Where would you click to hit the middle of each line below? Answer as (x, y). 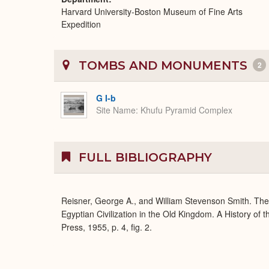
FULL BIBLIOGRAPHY (144, 157)
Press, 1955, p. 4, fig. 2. (107, 227)
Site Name (116, 110)
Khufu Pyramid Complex (186, 110)
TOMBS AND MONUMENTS (163, 65)
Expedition (81, 24)
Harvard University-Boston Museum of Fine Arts (152, 11)
